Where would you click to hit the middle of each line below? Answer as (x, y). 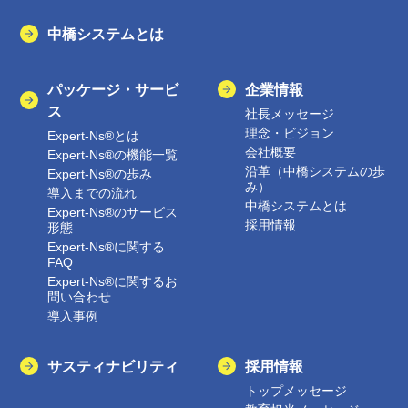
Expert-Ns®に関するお (113, 282)
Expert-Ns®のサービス (113, 213)
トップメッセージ (296, 391)
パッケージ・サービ (113, 90)
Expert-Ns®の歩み (100, 174)
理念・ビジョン (290, 133)
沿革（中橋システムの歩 (315, 172)
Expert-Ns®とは (94, 136)
